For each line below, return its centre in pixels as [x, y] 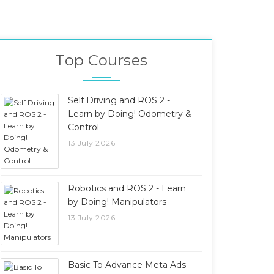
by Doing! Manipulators [117, 202]
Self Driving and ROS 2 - [119, 100]
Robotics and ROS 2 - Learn [127, 188]
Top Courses [102, 60]
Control [83, 127]
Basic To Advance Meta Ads [127, 265]
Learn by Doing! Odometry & [130, 114]
